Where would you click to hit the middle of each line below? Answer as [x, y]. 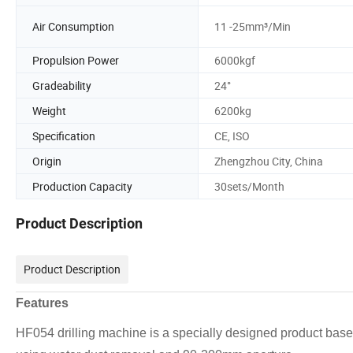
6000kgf [235, 60]
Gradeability [62, 85]
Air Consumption [73, 27]
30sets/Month [249, 186]
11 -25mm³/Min [253, 27]
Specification [64, 136]
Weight [49, 110]
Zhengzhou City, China [269, 161]
